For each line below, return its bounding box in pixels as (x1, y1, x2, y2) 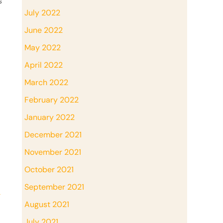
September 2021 (24, 181, 84, 192)
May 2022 (24, 42, 61, 53)
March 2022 (24, 77, 68, 88)
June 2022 (24, 24, 63, 35)
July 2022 (24, 7, 60, 18)
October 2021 (24, 164, 74, 175)
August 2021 (24, 199, 69, 210)
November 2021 (24, 146, 81, 157)
